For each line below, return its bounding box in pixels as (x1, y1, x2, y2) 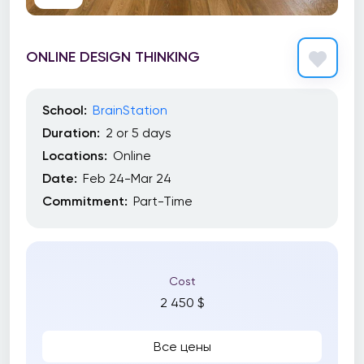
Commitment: (42, 193, 128, 209)
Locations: (42, 148, 107, 163)
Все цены (153, 339, 211, 354)
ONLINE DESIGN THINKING (26, 47, 200, 66)
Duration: (42, 125, 100, 141)
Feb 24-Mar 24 (83, 171, 171, 186)
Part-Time (133, 193, 193, 209)
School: (42, 102, 87, 118)
